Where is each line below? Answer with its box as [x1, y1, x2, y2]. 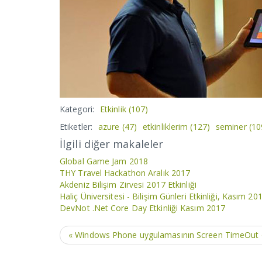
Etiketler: [60, 121, 92, 132]
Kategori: [60, 104, 94, 115]
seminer [215, 121, 249, 132]
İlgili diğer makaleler [60, 137, 164, 151]
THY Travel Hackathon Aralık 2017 [60, 167, 191, 178]
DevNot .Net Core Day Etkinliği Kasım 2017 [60, 202, 226, 213]
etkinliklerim [143, 121, 191, 132]
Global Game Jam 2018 [60, 156, 148, 167]
